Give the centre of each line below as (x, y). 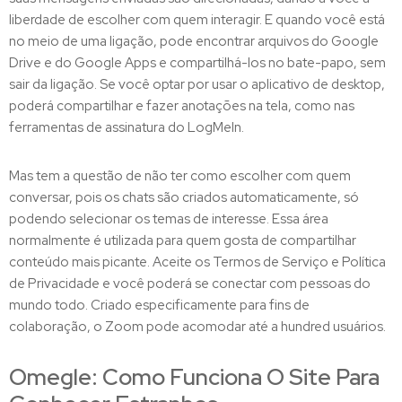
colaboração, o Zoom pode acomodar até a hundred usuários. (197, 327)
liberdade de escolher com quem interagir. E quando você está (197, 20)
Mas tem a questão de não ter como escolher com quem (180, 176)
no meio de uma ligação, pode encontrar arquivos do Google (194, 41)
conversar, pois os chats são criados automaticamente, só (184, 197)
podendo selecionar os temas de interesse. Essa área (169, 219)
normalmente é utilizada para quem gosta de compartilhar (183, 240)
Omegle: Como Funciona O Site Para (194, 377)
